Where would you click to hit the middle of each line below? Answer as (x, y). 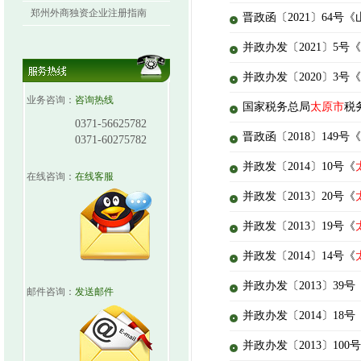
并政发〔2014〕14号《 (299, 256)
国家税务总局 (276, 107)
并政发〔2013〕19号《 (299, 226)
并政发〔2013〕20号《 (299, 196)
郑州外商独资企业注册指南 (89, 13)
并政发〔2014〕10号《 (299, 166)
